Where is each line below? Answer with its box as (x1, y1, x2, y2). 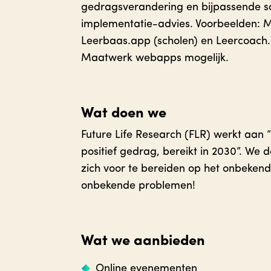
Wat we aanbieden (81, 234, 206, 249)
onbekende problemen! (81, 180, 196, 192)
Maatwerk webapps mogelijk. (81, 53, 229, 65)
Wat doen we (81, 106, 167, 122)
